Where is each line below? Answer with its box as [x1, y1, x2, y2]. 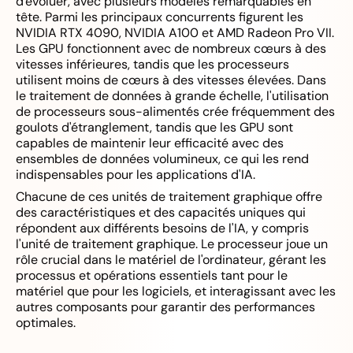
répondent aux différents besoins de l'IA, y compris [16, 220, 309, 236]
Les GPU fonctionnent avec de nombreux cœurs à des [16, 40, 326, 57]
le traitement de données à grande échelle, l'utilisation [16, 87, 329, 104]
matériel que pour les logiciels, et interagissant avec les [16, 283, 336, 299]
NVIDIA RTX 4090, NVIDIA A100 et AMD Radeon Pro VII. [16, 24, 334, 41]
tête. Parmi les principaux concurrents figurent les [16, 9, 303, 25]
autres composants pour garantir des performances [16, 299, 315, 315]
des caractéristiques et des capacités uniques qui [16, 204, 306, 221]
